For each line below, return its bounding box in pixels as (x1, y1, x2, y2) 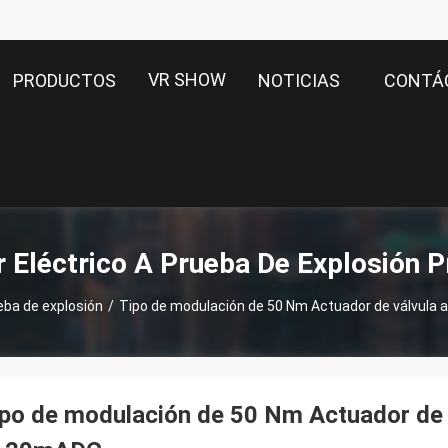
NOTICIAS (258, 70, 340, 92)
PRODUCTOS (13, 70, 116, 92)
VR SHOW (148, 69, 226, 90)
